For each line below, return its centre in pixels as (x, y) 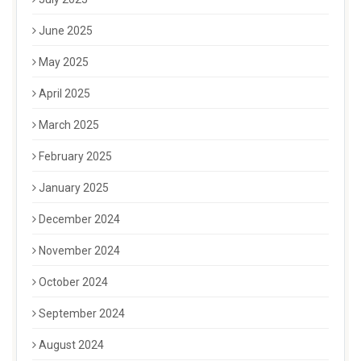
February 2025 (75, 157)
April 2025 (64, 94)
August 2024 (71, 345)
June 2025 (66, 31)
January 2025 (74, 188)
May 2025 (64, 62)
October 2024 (73, 282)
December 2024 (79, 220)
